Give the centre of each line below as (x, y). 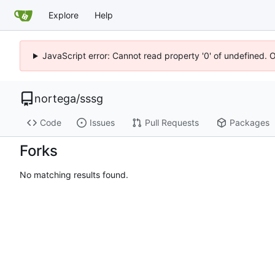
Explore (64, 15)
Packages (249, 123)
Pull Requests (172, 123)
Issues (102, 123)
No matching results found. (74, 175)
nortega (55, 99)
